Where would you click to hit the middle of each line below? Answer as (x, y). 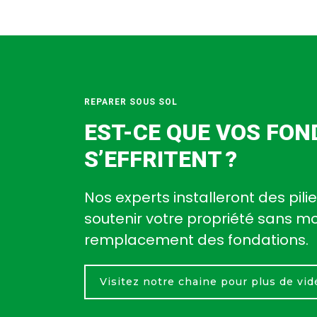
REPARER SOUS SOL (131, 102)
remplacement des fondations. (196, 240)
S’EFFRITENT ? (161, 159)
